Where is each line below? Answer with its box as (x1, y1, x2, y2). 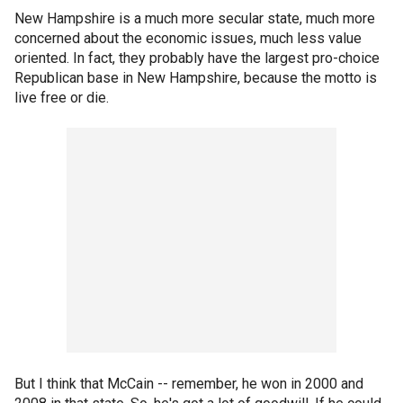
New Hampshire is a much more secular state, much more (14, 10, 375, 27)
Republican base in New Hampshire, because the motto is (14, 69, 377, 86)
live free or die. (14, 89, 109, 106)
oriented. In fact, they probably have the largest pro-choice (14, 49, 380, 67)
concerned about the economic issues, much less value (14, 30, 362, 47)
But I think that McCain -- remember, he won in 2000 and (14, 375, 363, 392)
